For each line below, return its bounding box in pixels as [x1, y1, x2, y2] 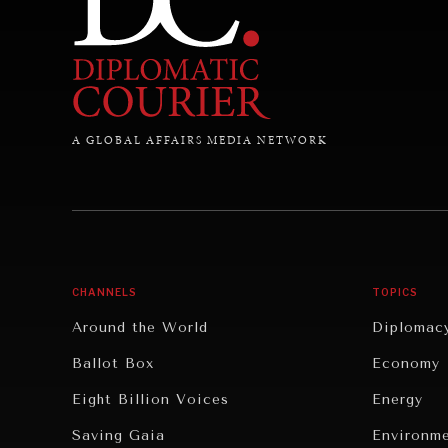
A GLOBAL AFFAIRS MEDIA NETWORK [72, 131, 328, 148]
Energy [372, 390, 423, 408]
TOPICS [372, 285, 418, 298]
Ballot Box [72, 354, 154, 372]
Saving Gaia [72, 426, 165, 444]
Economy [372, 354, 440, 372]
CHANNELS [72, 285, 137, 298]
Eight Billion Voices [72, 390, 229, 408]
